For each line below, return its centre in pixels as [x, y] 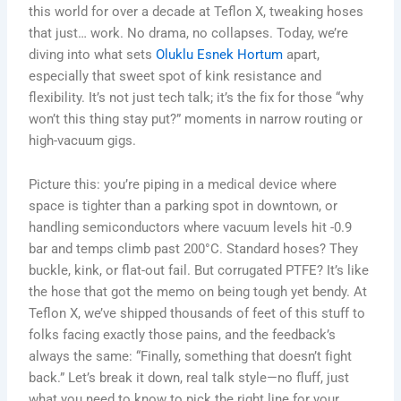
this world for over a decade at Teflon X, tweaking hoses [196, 11]
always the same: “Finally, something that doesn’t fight [191, 357]
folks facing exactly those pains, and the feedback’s [183, 335]
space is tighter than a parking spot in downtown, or [183, 206]
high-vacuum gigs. [83, 140]
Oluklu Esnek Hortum [220, 54]
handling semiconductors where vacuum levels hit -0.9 [191, 228]
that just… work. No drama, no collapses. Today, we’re [189, 33]
